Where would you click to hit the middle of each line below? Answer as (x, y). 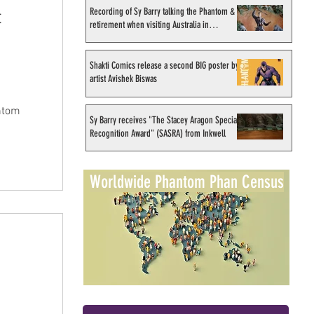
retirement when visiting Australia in (149, 25)
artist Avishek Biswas (123, 79)
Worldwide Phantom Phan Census (186, 182)
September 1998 (117, 39)
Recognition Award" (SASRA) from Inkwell (158, 133)
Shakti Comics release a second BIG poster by (164, 66)
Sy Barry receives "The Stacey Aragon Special (164, 120)
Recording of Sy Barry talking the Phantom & (162, 12)
